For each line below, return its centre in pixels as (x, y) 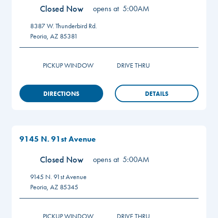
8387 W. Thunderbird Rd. (64, 26)
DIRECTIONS (61, 93)
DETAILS (157, 93)
